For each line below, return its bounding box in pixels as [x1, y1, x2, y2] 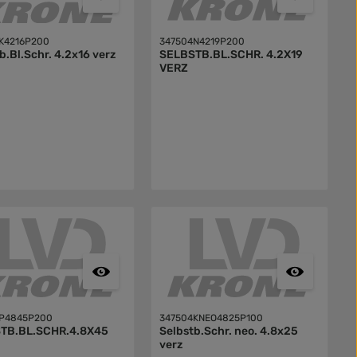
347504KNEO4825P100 [159, 312, 263, 324]
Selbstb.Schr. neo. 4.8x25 [159, 324, 298, 339]
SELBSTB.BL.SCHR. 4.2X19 [159, 48, 303, 62]
